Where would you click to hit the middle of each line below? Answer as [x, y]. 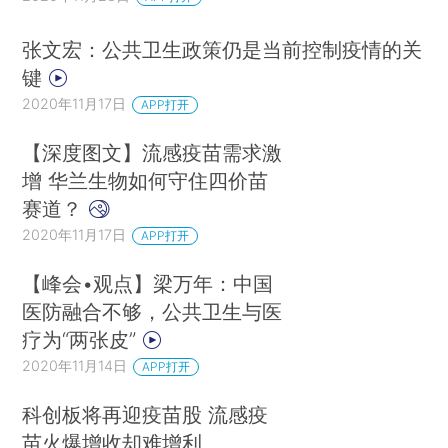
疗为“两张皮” [82, 339]
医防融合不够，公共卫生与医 [152, 311]
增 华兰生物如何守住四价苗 [145, 180]
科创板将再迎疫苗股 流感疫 [145, 414]
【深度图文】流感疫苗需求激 [152, 152]
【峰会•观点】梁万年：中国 [148, 283]
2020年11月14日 [75, 365]
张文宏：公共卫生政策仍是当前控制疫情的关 [222, 49]
